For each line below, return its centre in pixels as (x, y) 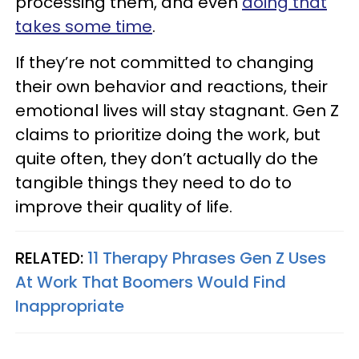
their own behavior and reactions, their (171, 86)
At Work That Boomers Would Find (151, 282)
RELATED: (51, 258)
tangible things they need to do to (153, 182)
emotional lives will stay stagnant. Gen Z (177, 110)
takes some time (84, 26)
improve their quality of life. (124, 206)
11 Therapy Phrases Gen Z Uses (207, 258)
